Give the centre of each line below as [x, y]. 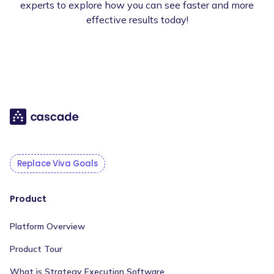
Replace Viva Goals [58, 163]
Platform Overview [47, 226]
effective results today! [137, 19]
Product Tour [36, 249]
